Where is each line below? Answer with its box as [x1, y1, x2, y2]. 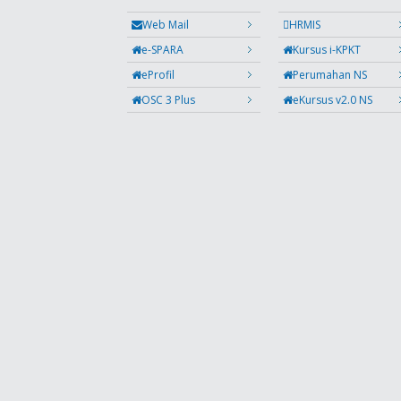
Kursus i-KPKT [292, 41, 361, 57]
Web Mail [142, 16, 189, 32]
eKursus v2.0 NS [292, 91, 372, 107]
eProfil [141, 66, 175, 82]
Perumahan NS [292, 66, 367, 82]
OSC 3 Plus [141, 91, 195, 107]
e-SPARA [141, 41, 183, 57]
